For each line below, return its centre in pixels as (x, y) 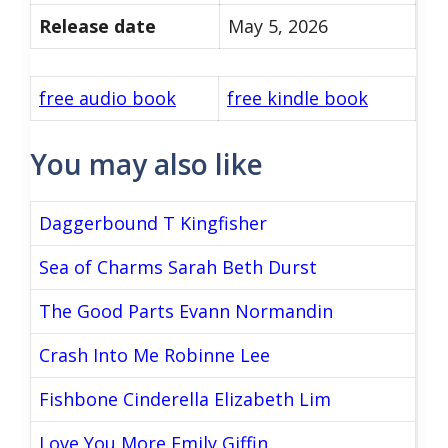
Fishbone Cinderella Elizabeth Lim (185, 399)
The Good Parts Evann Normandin (186, 311)
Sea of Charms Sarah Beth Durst (178, 267)
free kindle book (297, 98)
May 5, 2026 (278, 26)
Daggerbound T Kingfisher (153, 223)
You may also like (146, 164)
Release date (97, 26)
